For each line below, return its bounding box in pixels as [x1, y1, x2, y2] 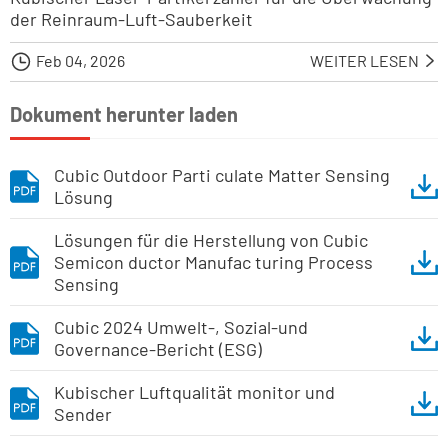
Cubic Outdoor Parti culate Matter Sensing [54, 164, 390, 187]
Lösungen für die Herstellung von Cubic [54, 229, 368, 252]
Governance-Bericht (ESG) [54, 338, 262, 361]
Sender [54, 403, 112, 426]
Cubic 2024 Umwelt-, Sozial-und [54, 316, 308, 339]
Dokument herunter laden [10, 102, 238, 127]
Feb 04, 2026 [36, 51, 125, 71]
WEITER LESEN [310, 51, 422, 71]
